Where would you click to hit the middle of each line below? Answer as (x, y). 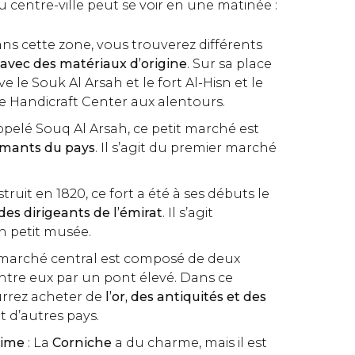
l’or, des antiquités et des (184, 297)
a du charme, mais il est (189, 343)
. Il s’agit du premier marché (186, 148)
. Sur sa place (229, 64)
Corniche (82, 343)
